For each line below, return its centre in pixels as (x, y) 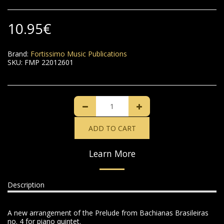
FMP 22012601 (49, 62)
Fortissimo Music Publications (79, 54)
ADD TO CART (112, 128)
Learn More (112, 153)
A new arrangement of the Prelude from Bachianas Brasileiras (108, 213)
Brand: (18, 54)
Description (26, 185)
